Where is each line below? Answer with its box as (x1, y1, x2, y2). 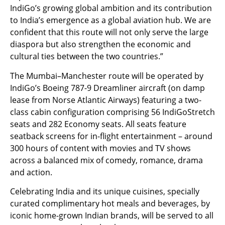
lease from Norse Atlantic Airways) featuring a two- (10, 94, 201, 105)
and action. (10, 166, 52, 178)
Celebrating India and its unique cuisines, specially (10, 186, 199, 197)
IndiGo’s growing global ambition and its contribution (10, 3, 212, 14)
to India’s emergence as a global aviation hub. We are (10, 15, 211, 26)
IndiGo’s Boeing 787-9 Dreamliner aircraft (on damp (10, 82, 205, 93)
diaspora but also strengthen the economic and (10, 39, 191, 50)
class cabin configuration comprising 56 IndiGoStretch (10, 106, 215, 118)
